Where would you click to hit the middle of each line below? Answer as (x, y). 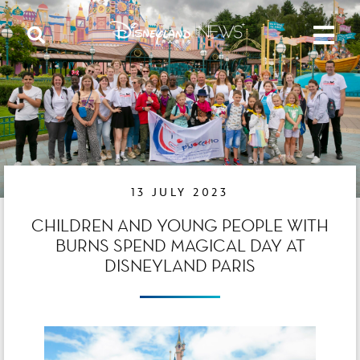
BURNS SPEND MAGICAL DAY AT (180, 245)
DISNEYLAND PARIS (180, 266)
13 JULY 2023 (180, 192)
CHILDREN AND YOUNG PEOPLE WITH (180, 225)
